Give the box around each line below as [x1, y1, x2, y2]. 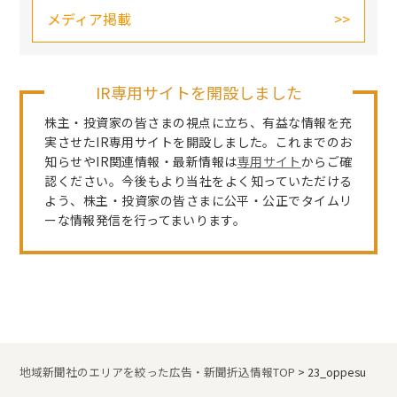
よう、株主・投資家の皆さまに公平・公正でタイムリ [44, 191, 353, 210]
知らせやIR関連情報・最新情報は [44, 152, 237, 171]
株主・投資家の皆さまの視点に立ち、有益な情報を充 [44, 113, 353, 132]
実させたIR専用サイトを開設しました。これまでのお [44, 133, 353, 152]
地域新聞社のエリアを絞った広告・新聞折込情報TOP [19, 363, 296, 381]
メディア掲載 [47, 8, 132, 30]
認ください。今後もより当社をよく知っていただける [44, 172, 353, 191]
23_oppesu [307, 363, 367, 381]
